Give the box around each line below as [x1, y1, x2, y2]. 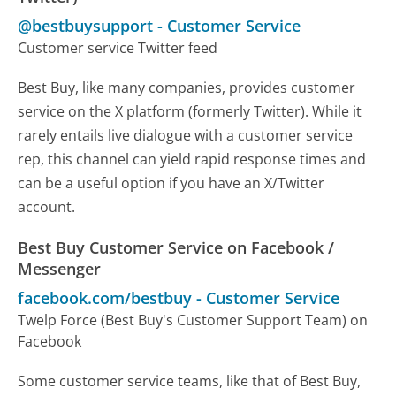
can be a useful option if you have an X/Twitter [18, 172, 325, 193]
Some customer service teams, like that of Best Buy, [18, 370, 362, 391]
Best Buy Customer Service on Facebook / [18, 236, 335, 258]
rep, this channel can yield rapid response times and [18, 148, 367, 169]
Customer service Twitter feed [18, 37, 218, 57]
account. [18, 196, 76, 217]
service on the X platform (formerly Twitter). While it [18, 101, 362, 121]
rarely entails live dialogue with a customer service [18, 125, 354, 145]
